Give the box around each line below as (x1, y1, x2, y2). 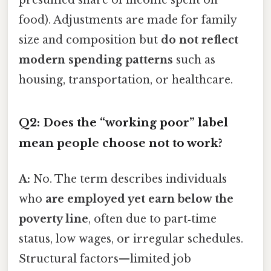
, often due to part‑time (88, 212, 217, 226)
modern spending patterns (19, 53, 173, 67)
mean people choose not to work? (19, 135, 223, 150)
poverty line (19, 212, 88, 226)
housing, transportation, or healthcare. (19, 73, 233, 87)
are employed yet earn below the (45, 192, 233, 206)
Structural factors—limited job (19, 252, 191, 266)
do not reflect (161, 33, 238, 47)
